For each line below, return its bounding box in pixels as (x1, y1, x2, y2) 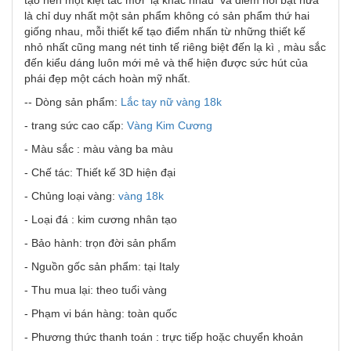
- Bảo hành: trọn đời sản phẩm (24, 237, 176, 249)
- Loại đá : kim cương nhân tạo (24, 213, 177, 226)
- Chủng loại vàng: (24, 190, 115, 202)
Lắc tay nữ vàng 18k (118, 96, 222, 108)
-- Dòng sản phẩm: (24, 96, 118, 108)
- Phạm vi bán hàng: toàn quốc (24, 307, 177, 320)
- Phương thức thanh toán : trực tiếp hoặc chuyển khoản (24, 331, 303, 343)
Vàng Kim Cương (127, 119, 212, 132)
